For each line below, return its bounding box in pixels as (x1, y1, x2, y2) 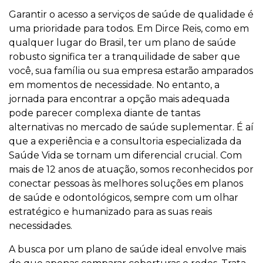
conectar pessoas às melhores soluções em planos (9, 178, 243, 189)
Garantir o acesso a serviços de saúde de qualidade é (9, 9, 254, 20)
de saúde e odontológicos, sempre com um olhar (9, 192, 238, 203)
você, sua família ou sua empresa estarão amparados (9, 65, 253, 76)
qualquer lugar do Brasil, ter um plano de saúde (9, 37, 236, 48)
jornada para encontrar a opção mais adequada (9, 93, 230, 104)
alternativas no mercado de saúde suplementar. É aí (9, 122, 254, 133)
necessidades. (9, 220, 72, 231)
